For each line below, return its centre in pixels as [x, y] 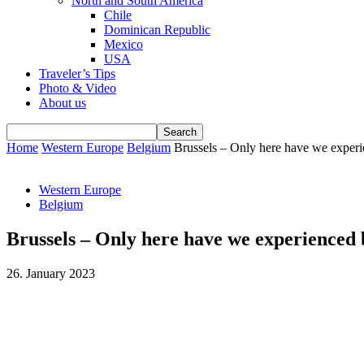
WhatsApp [152, 297]
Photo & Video [78, 88]
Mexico [123, 44]
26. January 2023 [51, 273]
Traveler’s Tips [77, 74]
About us [63, 103]
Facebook [59, 297]
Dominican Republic [157, 30]
